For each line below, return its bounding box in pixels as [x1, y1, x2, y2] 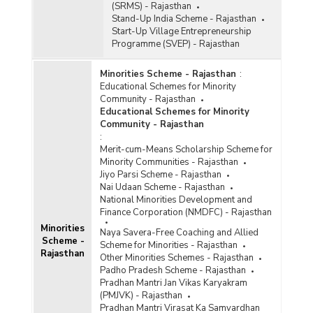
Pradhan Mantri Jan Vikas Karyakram [99, 276, 247, 289]
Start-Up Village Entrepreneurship [111, 24, 252, 38]
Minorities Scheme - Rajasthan [99, 67, 236, 80]
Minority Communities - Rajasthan [99, 155, 238, 168]
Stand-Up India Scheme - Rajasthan [111, 12, 256, 25]
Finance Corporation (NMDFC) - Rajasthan [99, 205, 272, 219]
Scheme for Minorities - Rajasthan [99, 238, 238, 252]
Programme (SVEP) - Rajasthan [111, 37, 240, 50]
